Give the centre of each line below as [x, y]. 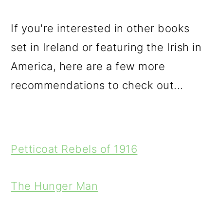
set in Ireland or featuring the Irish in [106, 47]
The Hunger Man [54, 186]
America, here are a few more [88, 66]
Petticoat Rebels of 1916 [74, 149]
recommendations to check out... [97, 85]
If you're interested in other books [100, 28]
